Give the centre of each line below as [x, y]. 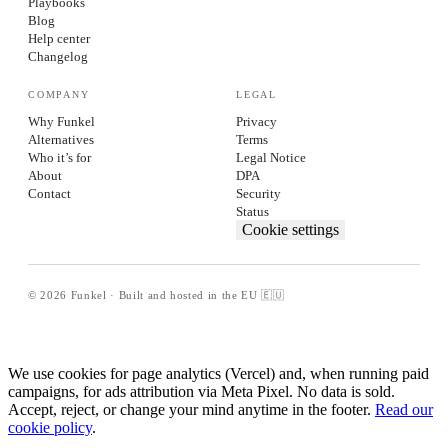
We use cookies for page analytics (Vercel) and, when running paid [218, 373]
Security [258, 193]
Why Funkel [61, 121]
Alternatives [61, 139]
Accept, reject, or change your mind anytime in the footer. [189, 409]
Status [252, 211]
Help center [59, 38]
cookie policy [50, 427]
